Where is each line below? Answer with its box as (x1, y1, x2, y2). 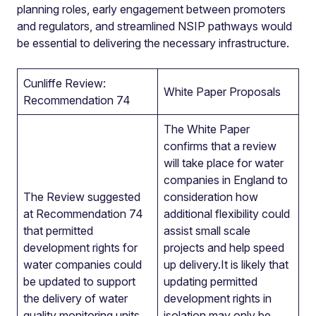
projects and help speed (164, 241, 284, 255)
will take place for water (164, 156, 284, 170)
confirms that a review (164, 139, 276, 153)
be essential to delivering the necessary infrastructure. (17, 36, 289, 50)
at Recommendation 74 (23, 207, 143, 221)
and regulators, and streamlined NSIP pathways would (17, 19, 292, 33)
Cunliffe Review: (23, 76, 106, 90)
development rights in (164, 291, 272, 305)
